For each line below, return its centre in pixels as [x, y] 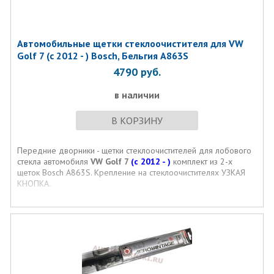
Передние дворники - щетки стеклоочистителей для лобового [134, 150]
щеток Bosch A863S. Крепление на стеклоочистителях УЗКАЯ [131, 172]
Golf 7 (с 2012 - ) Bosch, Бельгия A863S [102, 56]
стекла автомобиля [54, 161]
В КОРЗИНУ [137, 120]
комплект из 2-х [201, 161]
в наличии [137, 95]
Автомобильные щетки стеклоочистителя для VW [130, 43]
